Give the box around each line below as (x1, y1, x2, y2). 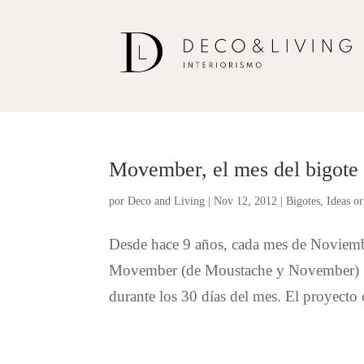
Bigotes (286, 194, 321, 207)
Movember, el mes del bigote (109, 157, 359, 181)
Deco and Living (128, 194, 206, 207)
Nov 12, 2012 (214, 194, 278, 207)
